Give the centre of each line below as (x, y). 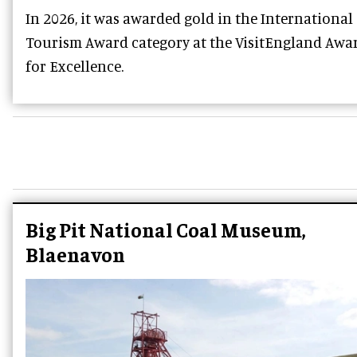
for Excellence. (75, 66)
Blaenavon (75, 254)
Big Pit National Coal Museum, (165, 229)
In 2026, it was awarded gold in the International (189, 18)
